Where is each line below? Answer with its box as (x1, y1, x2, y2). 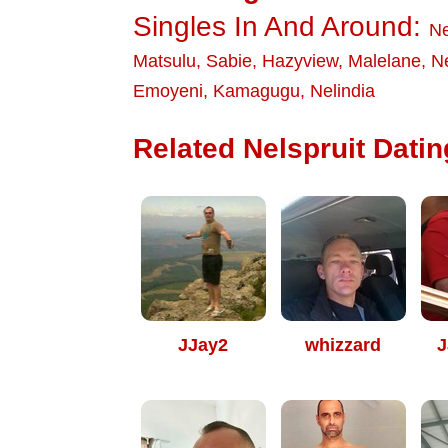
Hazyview (262, 51, 338, 71)
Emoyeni (133, 81, 203, 101)
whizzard (305, 335, 381, 355)
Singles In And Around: (133, 11, 429, 42)
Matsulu (133, 51, 196, 71)
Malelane (348, 51, 421, 71)
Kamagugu (213, 81, 300, 101)
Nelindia (310, 81, 375, 101)
